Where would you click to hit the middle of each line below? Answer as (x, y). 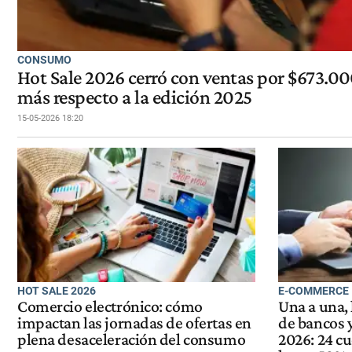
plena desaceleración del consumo (132, 340)
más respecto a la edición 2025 (135, 97)
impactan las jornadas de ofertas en (134, 323)
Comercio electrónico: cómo (110, 307)
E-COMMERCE (314, 290)
